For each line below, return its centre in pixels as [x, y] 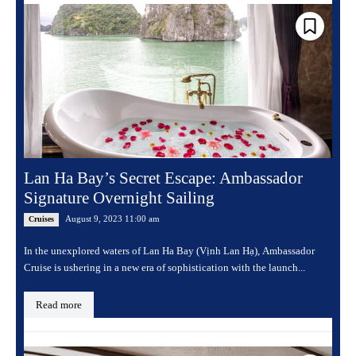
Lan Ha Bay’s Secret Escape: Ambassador [163, 178]
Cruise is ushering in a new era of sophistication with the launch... [164, 267]
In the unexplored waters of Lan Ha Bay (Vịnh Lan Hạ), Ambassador [169, 250]
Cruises [41, 219]
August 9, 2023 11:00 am [112, 218]
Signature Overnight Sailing [119, 197]
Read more [59, 304]
